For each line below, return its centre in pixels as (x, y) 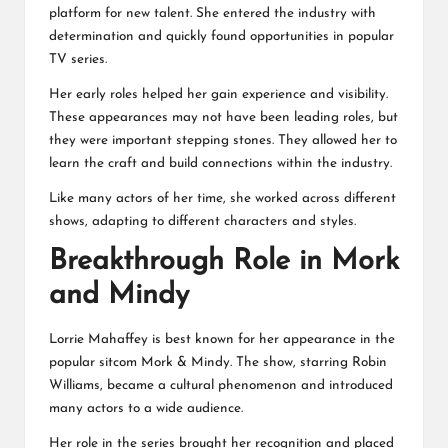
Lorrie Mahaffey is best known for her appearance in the (222, 339)
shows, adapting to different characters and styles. (202, 222)
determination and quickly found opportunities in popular (221, 37)
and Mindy (119, 296)
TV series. (78, 60)
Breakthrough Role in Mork (224, 262)
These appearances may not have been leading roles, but (223, 118)
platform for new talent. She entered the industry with (212, 14)
